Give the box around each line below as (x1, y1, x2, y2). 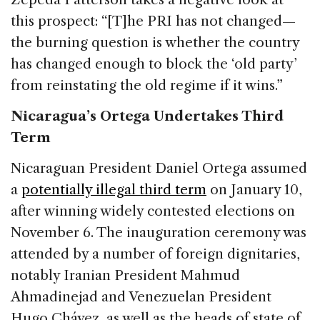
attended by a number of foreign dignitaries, (11, 245, 300, 262)
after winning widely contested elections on (11, 202, 295, 219)
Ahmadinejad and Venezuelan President (11, 288, 271, 305)
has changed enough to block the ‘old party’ (11, 55, 297, 72)
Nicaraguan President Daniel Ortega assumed (11, 159, 307, 176)
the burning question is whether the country (11, 34, 299, 51)
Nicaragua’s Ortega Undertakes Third (11, 107, 284, 124)
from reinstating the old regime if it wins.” (11, 76, 283, 94)
